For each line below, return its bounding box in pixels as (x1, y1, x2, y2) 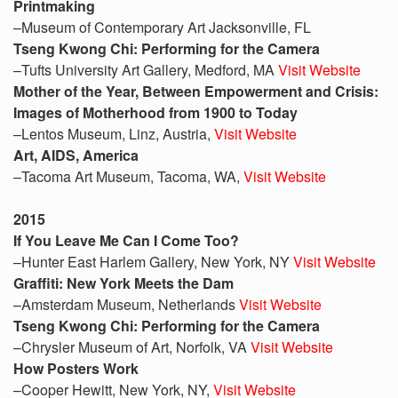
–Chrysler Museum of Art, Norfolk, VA (13, 337, 251, 357)
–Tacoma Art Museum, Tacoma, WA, (13, 166, 243, 187)
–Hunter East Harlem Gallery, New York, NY (13, 251, 293, 272)
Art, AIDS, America (13, 145, 139, 165)
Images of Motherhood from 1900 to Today (13, 102, 298, 123)
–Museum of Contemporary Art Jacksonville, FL (13, 17, 311, 37)
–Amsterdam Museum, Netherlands (13, 294, 239, 314)
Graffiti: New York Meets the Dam (13, 273, 234, 293)
